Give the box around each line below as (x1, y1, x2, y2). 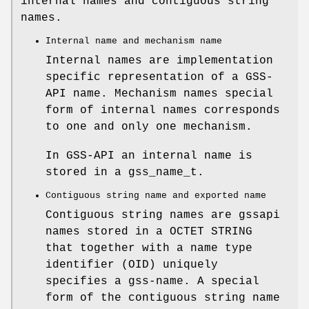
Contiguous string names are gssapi (46, 209, 280, 222)
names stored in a (46, 226, 170, 239)
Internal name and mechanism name (46, 36, 222, 47)
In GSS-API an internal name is (46, 150, 252, 163)
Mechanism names (114, 88, 218, 101)
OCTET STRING (170, 226, 252, 239)
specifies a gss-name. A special (46, 275, 259, 288)
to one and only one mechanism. (46, 121, 252, 134)
